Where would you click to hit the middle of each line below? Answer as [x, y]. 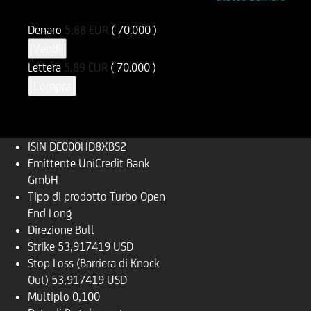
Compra [52, 86]
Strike [41, 246]
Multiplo [49, 296]
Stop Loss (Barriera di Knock [94, 263]
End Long [50, 213]
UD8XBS [125, 13]
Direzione [50, 230]
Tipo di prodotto [67, 196]
